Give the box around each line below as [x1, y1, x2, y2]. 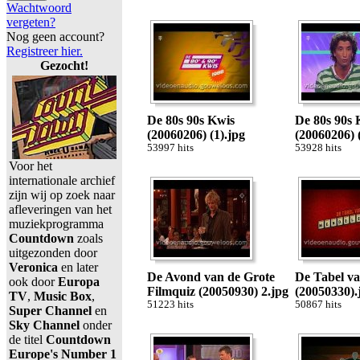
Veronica [9, 260, 58, 274]
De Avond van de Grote [147, 270, 275, 284]
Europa [58, 275, 100, 288]
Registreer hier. [6, 44, 83, 58]
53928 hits [295, 142, 342, 153]
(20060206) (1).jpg [147, 128, 245, 141]
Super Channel [9, 304, 92, 317]
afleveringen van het [9, 202, 112, 216]
